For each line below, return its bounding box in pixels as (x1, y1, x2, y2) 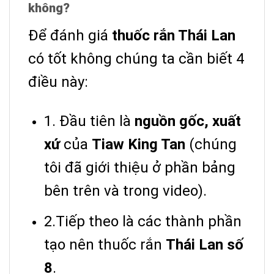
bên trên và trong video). (44, 182, 207, 200)
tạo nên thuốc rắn (44, 236, 166, 254)
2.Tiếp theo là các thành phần (44, 213, 242, 231)
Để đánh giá (28, 27, 108, 45)
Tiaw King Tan (92, 136, 185, 154)
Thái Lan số (166, 236, 243, 254)
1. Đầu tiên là (44, 113, 135, 130)
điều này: (28, 73, 88, 91)
